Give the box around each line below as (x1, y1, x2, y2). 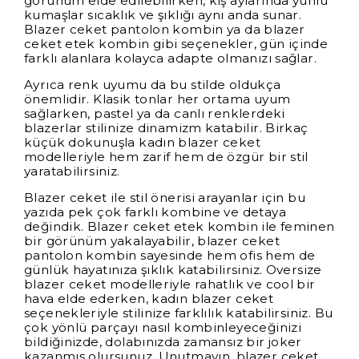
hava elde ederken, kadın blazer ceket (24, 291, 274, 307)
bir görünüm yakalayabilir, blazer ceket (24, 233, 280, 249)
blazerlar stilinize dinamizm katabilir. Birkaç (24, 119, 309, 135)
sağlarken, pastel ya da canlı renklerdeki (24, 105, 285, 121)
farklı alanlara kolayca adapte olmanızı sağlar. (24, 50, 317, 66)
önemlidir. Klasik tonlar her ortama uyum (24, 91, 291, 107)
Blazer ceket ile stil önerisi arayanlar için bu (24, 190, 305, 206)
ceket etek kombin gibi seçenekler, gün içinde (24, 35, 329, 51)
